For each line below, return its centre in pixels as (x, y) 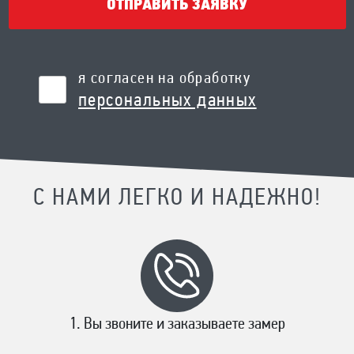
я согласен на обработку (165, 78)
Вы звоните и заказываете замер (184, 324)
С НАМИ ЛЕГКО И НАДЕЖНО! (177, 198)
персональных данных (168, 101)
